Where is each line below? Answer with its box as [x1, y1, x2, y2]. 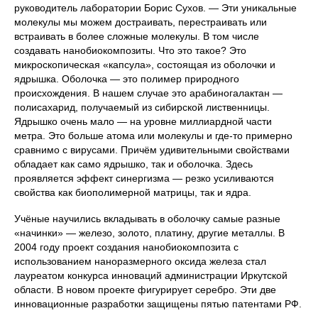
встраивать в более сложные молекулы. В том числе [14, 31, 259, 43]
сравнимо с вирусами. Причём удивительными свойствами [14, 144, 290, 156]
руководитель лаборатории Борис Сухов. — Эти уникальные [14, 2, 297, 14]
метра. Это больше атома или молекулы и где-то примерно [14, 130, 292, 142]
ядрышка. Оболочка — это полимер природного [14, 73, 239, 85]
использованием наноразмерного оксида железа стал [14, 256, 266, 268]
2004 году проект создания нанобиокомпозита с [14, 241, 238, 253]
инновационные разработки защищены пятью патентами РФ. [14, 298, 302, 310]
